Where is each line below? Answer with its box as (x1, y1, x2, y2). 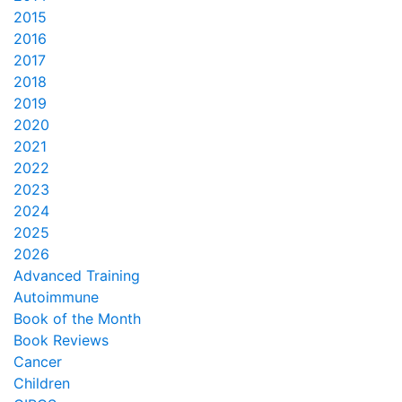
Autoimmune (13, 287, 99, 306)
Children (13, 373, 70, 392)
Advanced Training (13, 266, 140, 284)
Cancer (13, 352, 62, 371)
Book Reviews (13, 330, 109, 349)
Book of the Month (13, 309, 141, 328)
